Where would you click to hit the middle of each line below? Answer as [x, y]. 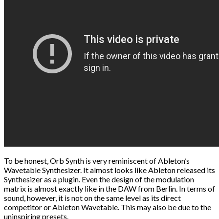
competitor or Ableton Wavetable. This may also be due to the [108, 207]
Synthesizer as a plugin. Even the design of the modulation [99, 179]
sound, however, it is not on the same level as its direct [92, 198]
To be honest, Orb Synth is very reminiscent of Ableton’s [97, 161]
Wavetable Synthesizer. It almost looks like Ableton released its [109, 170]
